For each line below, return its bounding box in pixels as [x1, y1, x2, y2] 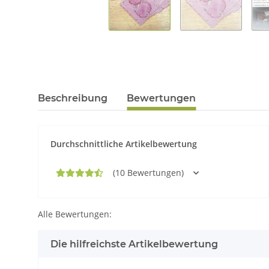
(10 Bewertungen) [113, 167, 184, 178]
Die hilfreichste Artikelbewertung [50, 238, 218, 250]
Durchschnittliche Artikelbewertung [50, 138, 197, 150]
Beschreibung [38, 92, 107, 104]
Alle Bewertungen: [38, 208, 112, 220]
